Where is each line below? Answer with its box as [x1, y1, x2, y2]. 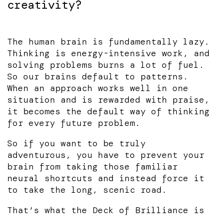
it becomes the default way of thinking [7, 105, 210, 117]
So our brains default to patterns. [7, 70, 188, 82]
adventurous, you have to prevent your [7, 149, 204, 161]
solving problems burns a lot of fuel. [7, 59, 204, 71]
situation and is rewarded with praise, [7, 93, 210, 106]
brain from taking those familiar [7, 160, 178, 172]
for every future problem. [7, 117, 140, 129]
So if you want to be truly [7, 137, 146, 149]
